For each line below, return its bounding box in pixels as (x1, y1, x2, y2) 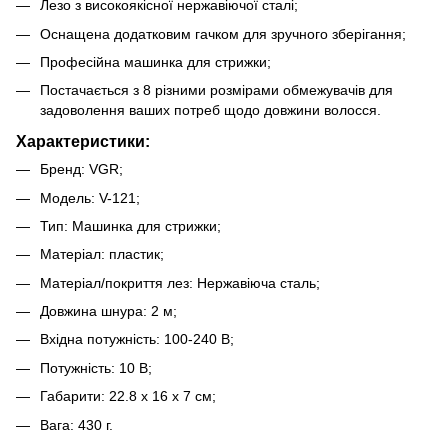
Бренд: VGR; (40, 161, 123, 178)
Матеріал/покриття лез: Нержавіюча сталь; (40, 274, 320, 291)
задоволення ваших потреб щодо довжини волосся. (40, 102, 381, 119)
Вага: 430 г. (40, 416, 113, 433)
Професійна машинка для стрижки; (40, 53, 271, 70)
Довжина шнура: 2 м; (40, 303, 177, 320)
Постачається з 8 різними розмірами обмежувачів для (40, 82, 393, 99)
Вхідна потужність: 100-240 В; (40, 331, 234, 348)
